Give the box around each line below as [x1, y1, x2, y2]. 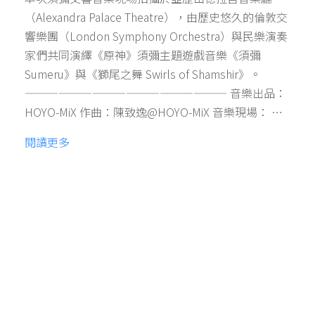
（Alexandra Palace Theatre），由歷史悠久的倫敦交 [25, 8, 288, 26]
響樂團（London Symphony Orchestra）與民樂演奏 [25, 27, 288, 45]
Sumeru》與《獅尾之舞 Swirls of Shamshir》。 [25, 65, 261, 83]
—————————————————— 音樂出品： [25, 84, 286, 102]
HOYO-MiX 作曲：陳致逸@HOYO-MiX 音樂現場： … [25, 103, 283, 121]
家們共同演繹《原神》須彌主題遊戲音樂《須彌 [25, 46, 261, 64]
